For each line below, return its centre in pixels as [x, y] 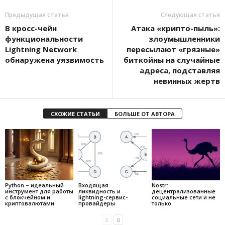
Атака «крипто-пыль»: [176, 28]
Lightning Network [41, 49]
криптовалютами [30, 203]
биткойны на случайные [172, 60]
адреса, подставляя [180, 71]
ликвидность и [99, 191]
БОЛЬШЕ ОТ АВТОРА [144, 114]
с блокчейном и [28, 197]
